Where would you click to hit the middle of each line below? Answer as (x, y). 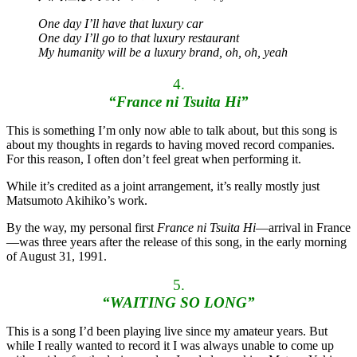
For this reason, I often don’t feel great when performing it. (154, 159)
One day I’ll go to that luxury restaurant (139, 38)
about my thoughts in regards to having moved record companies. (171, 145)
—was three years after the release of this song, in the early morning (177, 242)
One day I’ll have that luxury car (121, 24)
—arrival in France (303, 228)
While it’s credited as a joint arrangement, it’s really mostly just (163, 186)
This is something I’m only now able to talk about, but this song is (172, 131)
